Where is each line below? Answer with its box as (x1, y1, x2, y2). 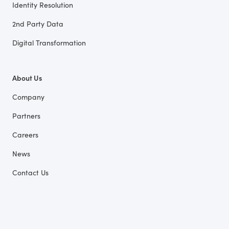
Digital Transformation (12, 41, 86, 52)
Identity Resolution (12, 4, 73, 14)
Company (12, 96, 44, 106)
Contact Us (12, 171, 49, 182)
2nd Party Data (12, 22, 63, 33)
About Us (12, 77, 42, 87)
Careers (12, 133, 38, 144)
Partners (12, 114, 40, 125)
